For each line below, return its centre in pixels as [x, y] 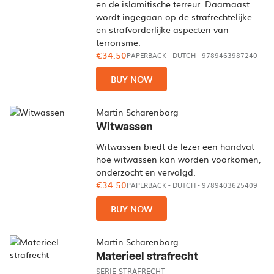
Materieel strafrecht [147, 257]
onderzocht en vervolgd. [146, 172]
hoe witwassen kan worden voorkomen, [179, 159]
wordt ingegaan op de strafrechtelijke [174, 17]
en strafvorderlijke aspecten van [163, 29]
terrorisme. [119, 42]
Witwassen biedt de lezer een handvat [176, 146]
